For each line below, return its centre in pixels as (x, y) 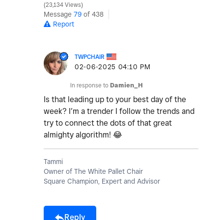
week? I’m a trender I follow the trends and (119, 111)
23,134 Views (63, 5)
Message (59, 14)
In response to (90, 85)
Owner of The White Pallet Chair (93, 172)
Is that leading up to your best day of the (115, 100)
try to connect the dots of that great (108, 123)
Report (64, 24)
